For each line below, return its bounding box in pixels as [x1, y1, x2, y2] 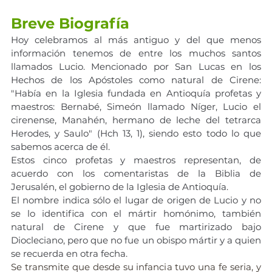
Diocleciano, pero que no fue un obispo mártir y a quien [11, 234, 261, 246]
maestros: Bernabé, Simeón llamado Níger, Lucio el [11, 100, 261, 112]
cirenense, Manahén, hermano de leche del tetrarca [11, 114, 261, 126]
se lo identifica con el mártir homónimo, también [11, 207, 261, 219]
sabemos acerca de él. [11, 140, 110, 152]
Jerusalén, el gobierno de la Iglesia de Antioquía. [11, 180, 231, 192]
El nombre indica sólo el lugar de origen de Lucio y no [11, 194, 261, 206]
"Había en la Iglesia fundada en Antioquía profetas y [11, 87, 261, 99]
